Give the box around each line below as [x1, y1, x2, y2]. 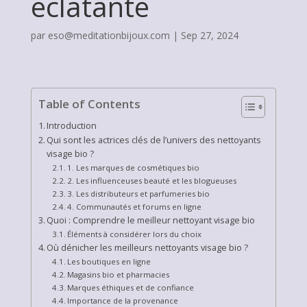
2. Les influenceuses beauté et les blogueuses [67, 175, 236, 186]
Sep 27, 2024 [180, 29, 238, 42]
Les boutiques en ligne [67, 256, 151, 267]
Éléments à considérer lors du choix [67, 229, 201, 239]
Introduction [47, 120, 97, 132]
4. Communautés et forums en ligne [67, 201, 201, 212]
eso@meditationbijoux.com [47, 29, 170, 42]
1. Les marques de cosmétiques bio [67, 162, 199, 173]
